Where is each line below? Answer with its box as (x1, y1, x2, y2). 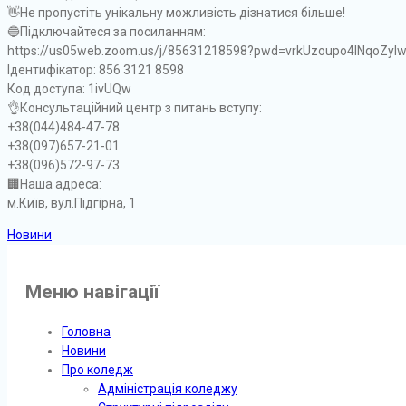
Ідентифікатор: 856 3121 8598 (7, 62, 184, 77)
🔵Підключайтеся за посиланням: (7, 24, 206, 39)
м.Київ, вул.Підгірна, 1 (7, 195, 136, 210)
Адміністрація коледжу (98, 381, 237, 396)
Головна (62, 324, 111, 339)
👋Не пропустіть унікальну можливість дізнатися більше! (7, 5, 345, 20)
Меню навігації (25, 281, 159, 304)
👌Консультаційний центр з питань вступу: (7, 100, 262, 115)
